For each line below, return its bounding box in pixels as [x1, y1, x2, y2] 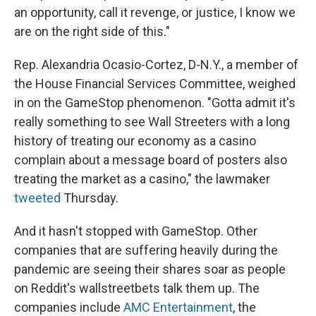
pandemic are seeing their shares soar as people [14, 261, 286, 276]
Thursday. [61, 190, 119, 205]
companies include [14, 299, 123, 315]
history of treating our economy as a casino [14, 133, 256, 148]
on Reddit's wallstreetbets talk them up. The [14, 280, 260, 296]
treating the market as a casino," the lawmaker [14, 171, 270, 186]
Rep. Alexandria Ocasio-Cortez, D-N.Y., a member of [14, 56, 298, 72]
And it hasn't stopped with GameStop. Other [14, 223, 257, 238]
